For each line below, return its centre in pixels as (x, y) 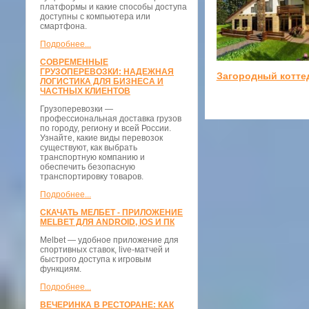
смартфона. (63, 26)
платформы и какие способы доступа (113, 7)
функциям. (61, 269)
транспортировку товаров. (92, 177)
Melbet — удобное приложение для (109, 240)
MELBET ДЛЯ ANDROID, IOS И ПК (107, 222)
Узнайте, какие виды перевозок (101, 138)
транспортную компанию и (92, 157)
